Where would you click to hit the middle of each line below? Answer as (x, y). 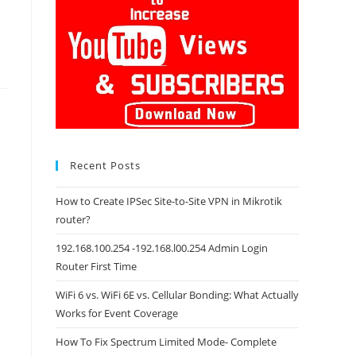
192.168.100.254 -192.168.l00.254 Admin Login (162, 248)
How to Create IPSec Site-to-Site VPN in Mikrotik (169, 201)
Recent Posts (105, 165)
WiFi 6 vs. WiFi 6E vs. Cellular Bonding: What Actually (177, 294)
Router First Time (96, 266)
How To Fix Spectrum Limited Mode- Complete (166, 341)
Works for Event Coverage (117, 313)
